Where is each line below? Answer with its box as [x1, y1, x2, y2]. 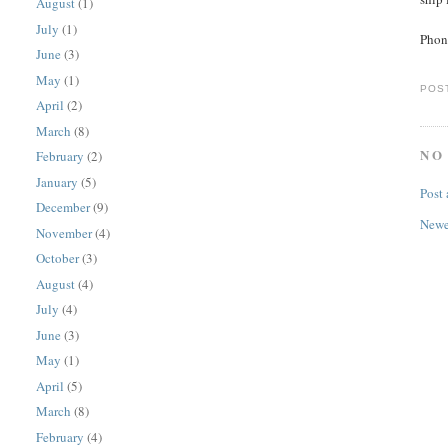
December [36, 198, 91, 217]
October [36, 249, 80, 268]
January [36, 172, 79, 191]
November [36, 223, 93, 242]
